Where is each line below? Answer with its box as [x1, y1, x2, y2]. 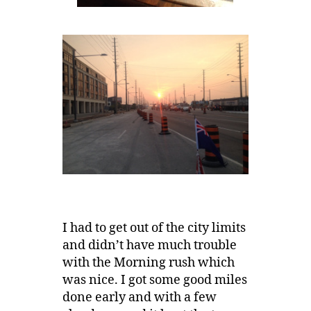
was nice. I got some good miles [62, 272, 247, 289]
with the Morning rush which [62, 255, 235, 271]
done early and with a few [62, 289, 217, 306]
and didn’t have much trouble [62, 237, 237, 254]
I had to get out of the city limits [62, 220, 246, 237]
